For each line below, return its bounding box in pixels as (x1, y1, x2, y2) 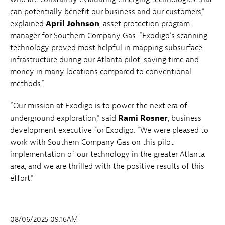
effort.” (10, 173, 34, 184)
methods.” (10, 79, 46, 89)
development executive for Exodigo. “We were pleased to (10, 125, 208, 136)
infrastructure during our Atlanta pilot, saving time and (10, 55, 199, 65)
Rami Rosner (118, 113, 168, 124)
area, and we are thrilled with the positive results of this (10, 161, 204, 172)
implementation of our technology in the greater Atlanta (10, 149, 205, 160)
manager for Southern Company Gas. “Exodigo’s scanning (10, 31, 207, 41)
